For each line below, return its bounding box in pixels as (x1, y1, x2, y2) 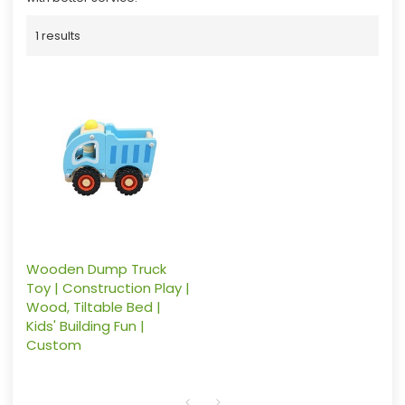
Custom (25, 335, 81, 355)
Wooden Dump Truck (25, 259, 166, 279)
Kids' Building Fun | (25, 316, 145, 336)
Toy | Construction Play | (25, 278, 190, 298)
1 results (34, 27, 80, 45)
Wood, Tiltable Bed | (25, 297, 161, 317)
